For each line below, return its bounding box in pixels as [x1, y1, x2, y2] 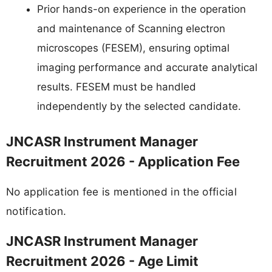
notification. [6, 205, 67, 217]
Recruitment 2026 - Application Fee [6, 153, 240, 169]
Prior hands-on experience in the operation [37, 3, 246, 16]
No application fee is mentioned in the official [6, 185, 237, 198]
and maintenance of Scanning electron [37, 22, 225, 35]
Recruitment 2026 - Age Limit [6, 253, 199, 270]
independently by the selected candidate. [37, 100, 241, 113]
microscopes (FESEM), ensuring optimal [37, 42, 229, 55]
